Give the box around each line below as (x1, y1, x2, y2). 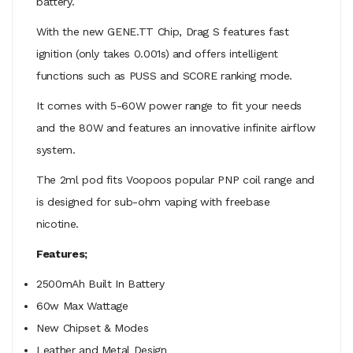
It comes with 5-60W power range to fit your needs (36, 98, 302, 112)
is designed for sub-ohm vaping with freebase (36, 195, 270, 208)
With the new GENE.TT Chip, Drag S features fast (36, 24, 289, 38)
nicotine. (36, 217, 87, 230)
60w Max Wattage (36, 299, 128, 312)
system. (36, 143, 76, 156)
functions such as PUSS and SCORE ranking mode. (36, 69, 292, 82)
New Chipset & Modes (36, 321, 149, 334)
